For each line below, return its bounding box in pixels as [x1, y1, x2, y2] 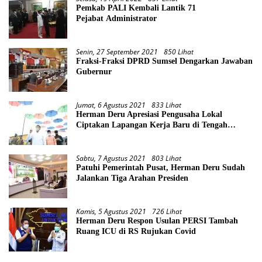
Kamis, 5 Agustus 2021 [76, 206, 146, 217]
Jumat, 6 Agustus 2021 [76, 100, 146, 111]
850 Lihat [164, 47, 194, 57]
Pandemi [76, 131, 108, 140]
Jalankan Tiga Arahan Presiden [76, 174, 188, 183]
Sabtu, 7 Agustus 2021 [76, 153, 146, 164]
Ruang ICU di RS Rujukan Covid [76, 227, 196, 236]
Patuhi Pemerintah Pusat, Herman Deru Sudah [76, 163, 245, 173]
